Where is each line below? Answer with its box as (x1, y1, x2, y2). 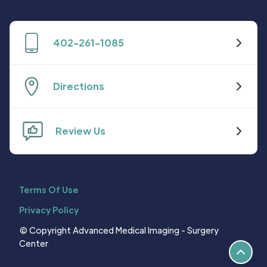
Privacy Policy (19, 204, 79, 215)
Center (19, 238, 48, 249)
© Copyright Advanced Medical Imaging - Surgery (19, 225, 219, 235)
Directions (53, 80, 104, 92)
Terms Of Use (19, 184, 79, 195)
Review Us (55, 125, 105, 137)
